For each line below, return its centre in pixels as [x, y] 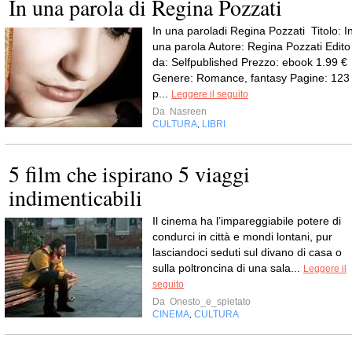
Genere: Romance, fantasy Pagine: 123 [251, 78]
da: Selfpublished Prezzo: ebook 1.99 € [250, 62]
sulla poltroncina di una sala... [228, 268]
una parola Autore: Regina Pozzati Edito [251, 46]
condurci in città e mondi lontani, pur [242, 236]
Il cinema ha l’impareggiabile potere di [247, 221]
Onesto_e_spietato [209, 302]
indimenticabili [75, 197]
